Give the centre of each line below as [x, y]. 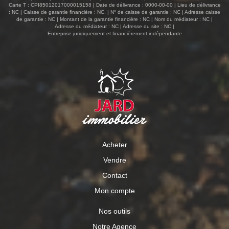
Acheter [114, 144]
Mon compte [114, 190]
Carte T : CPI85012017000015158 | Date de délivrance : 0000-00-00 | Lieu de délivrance [114, 5]
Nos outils [114, 211]
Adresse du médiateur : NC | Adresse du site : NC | [114, 26]
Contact [114, 175]
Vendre [114, 160]
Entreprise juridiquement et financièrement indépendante [114, 33]
